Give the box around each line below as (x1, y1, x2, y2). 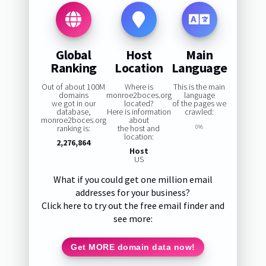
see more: (113, 213, 153, 225)
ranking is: (56, 123, 90, 134)
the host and (118, 123, 160, 134)
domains (58, 90, 88, 101)
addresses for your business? (75, 186, 191, 199)
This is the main (173, 81, 226, 93)
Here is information (106, 106, 171, 118)
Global (56, 46, 91, 63)
